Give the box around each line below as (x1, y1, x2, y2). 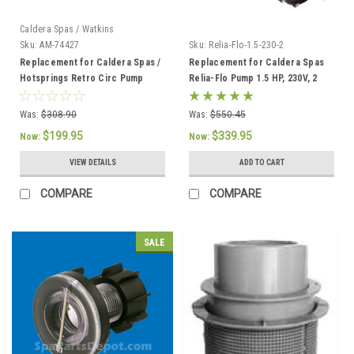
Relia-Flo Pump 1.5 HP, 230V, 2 (189, 72, 318, 84)
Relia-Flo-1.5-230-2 (209, 39, 284, 51)
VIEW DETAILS (69, 157, 116, 167)
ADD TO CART (239, 157, 284, 167)
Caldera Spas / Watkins (20, 23, 115, 35)
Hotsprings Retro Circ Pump (20, 72, 144, 84)
